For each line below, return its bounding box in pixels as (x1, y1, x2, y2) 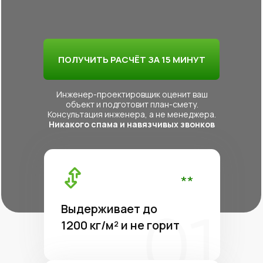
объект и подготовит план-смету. (65, 99, 198, 110)
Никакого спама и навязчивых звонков (49, 119, 215, 130)
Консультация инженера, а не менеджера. (48, 109, 216, 120)
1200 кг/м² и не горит (61, 217, 180, 233)
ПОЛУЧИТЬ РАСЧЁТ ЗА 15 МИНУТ (58, 53, 205, 66)
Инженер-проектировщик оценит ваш (56, 89, 208, 100)
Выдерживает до (61, 201, 157, 217)
